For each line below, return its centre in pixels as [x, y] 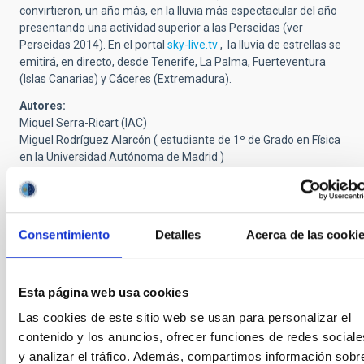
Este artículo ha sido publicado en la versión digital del [156, 184]
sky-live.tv [193, 45]
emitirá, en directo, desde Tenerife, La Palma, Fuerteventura [173, 62]
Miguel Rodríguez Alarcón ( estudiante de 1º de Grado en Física [180, 140]
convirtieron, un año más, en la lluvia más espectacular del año [178, 11]
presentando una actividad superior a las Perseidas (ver [161, 28]
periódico [44, 201]
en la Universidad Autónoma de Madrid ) [122, 157]
